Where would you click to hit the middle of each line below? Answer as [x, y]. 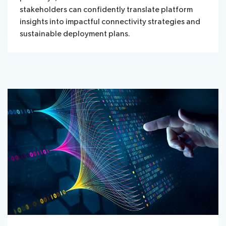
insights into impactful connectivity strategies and [110, 22]
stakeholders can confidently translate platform [106, 10]
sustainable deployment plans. [75, 34]
